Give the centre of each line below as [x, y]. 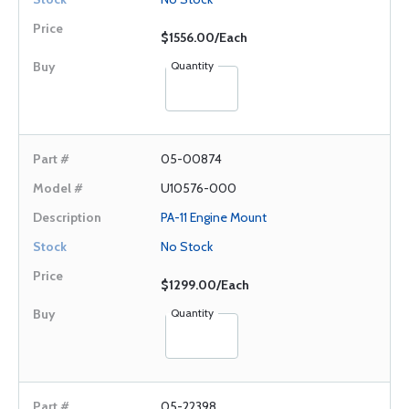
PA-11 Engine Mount [214, 217]
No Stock [187, 246]
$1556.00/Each [204, 37]
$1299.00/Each [205, 285]
